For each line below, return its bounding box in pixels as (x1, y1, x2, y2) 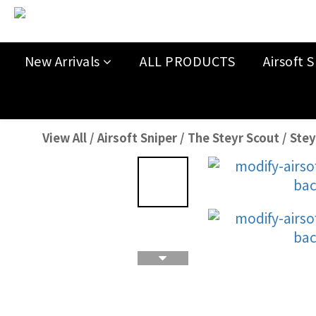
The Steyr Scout (188, 129, 279, 146)
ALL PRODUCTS (140, 51, 236, 70)
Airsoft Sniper (97, 129, 177, 146)
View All (42, 129, 87, 146)
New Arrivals (24, 51, 100, 70)
